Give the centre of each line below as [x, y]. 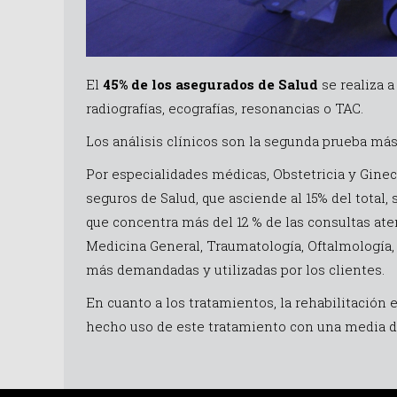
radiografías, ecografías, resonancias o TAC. [225, 108]
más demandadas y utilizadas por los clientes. [235, 269]
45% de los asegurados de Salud [210, 84]
